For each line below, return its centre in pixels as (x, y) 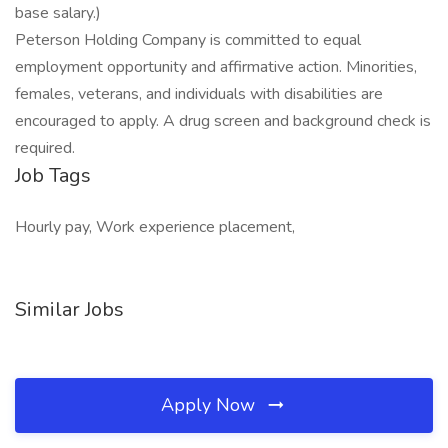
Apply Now (210, 405)
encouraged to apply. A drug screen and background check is (223, 121)
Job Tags (53, 175)
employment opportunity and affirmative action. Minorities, (216, 67)
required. (45, 148)
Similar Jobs (69, 309)
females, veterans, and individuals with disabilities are (199, 94)
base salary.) (58, 13)
